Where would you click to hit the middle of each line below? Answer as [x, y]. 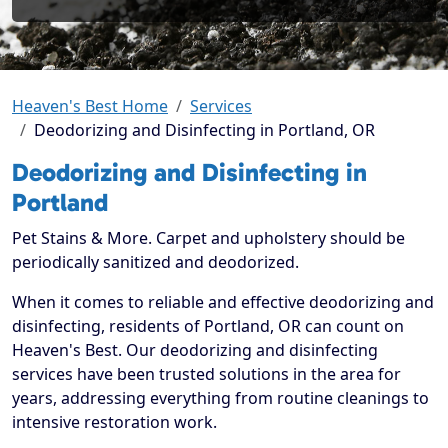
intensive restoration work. [114, 422]
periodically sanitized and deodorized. [155, 262]
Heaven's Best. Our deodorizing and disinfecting [195, 350]
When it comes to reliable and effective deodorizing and [223, 302]
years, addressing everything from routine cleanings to [220, 398]
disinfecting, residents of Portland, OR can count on [208, 326]
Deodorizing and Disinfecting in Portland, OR [204, 130]
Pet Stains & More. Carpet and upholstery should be [208, 238]
